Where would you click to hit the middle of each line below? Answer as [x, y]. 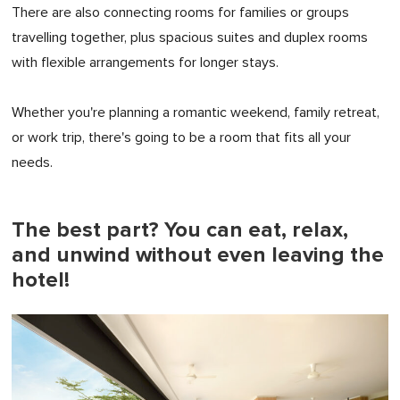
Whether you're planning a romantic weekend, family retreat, [196, 113]
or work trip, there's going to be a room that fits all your [181, 138]
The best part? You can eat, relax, [180, 230]
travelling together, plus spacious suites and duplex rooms [190, 38]
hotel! [41, 280]
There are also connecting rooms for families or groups [180, 13]
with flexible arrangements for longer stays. [145, 63]
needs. [32, 163]
